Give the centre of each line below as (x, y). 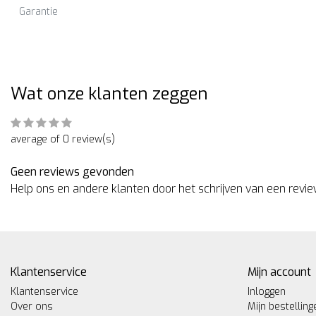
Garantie (38, 11)
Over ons (32, 306)
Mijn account (279, 272)
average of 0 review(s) (63, 139)
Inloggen (267, 291)
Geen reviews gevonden (72, 171)
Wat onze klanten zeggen (109, 93)
